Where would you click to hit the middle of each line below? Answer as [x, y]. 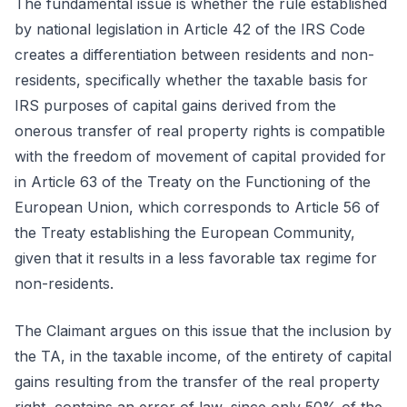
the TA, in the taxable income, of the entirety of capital [203, 356]
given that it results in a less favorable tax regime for [196, 258]
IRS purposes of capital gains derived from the [175, 105]
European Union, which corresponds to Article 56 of [197, 207]
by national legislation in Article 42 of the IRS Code [190, 29]
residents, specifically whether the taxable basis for [191, 80]
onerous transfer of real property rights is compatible [200, 131]
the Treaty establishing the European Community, [185, 233]
